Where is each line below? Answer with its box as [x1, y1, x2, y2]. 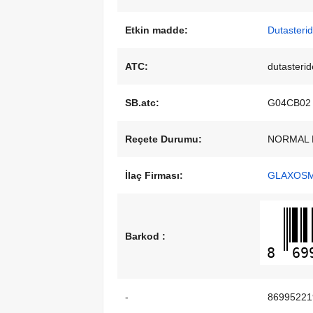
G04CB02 [268, 97, 311, 109]
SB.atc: [125, 97, 159, 109]
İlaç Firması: [125, 170, 183, 182]
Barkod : [125, 231, 166, 242]
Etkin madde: [125, 24, 188, 36]
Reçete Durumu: [125, 133, 202, 145]
